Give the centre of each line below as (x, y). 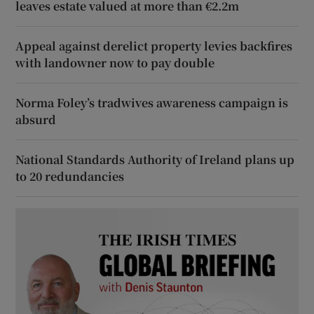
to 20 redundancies (70, 177)
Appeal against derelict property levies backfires (154, 46)
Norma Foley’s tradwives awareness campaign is (152, 103)
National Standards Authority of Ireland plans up (155, 160)
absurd (36, 120)
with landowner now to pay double (115, 63)
